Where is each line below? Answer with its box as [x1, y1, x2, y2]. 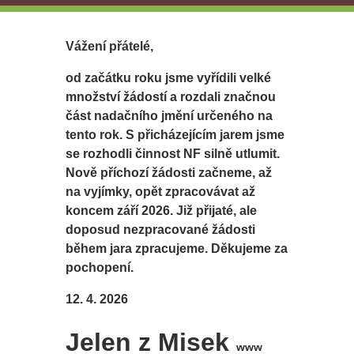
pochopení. [66, 261, 134, 275]
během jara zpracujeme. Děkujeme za [66, 242, 288, 256]
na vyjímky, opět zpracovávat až [66, 185, 256, 199]
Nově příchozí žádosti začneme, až [66, 166, 273, 180]
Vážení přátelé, [66, 40, 154, 54]
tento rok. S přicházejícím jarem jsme [66, 128, 285, 142]
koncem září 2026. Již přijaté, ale [66, 204, 258, 218]
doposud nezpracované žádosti [66, 223, 256, 237]
